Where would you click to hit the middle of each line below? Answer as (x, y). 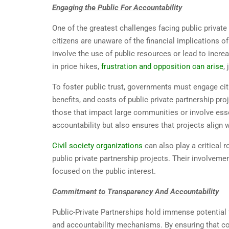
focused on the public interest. (104, 171)
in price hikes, (77, 67)
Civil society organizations (97, 146)
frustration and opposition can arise (162, 67)
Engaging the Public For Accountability (117, 8)
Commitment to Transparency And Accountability (135, 192)
